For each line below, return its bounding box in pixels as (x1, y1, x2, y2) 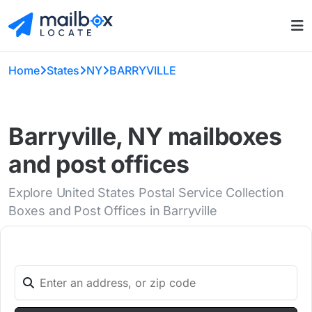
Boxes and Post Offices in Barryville (8, 203, 217, 219)
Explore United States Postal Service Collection (8, 185, 284, 201)
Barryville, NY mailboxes (8, 122, 282, 151)
